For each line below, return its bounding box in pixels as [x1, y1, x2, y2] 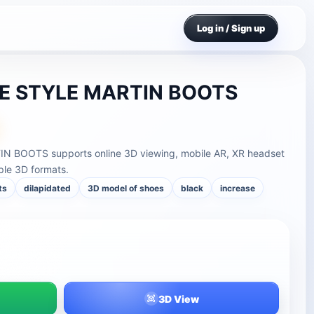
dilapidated [24, 182, 71, 193]
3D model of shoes [88, 182, 165, 193]
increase [220, 182, 256, 193]
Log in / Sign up [197, 22, 265, 34]
